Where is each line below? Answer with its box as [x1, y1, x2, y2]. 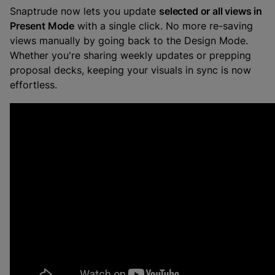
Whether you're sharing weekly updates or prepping [10, 49, 251, 61]
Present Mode [10, 20, 75, 32]
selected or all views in [159, 5, 263, 17]
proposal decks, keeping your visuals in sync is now [10, 64, 251, 76]
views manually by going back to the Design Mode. [10, 34, 248, 47]
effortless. [10, 79, 57, 91]
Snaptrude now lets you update [10, 5, 159, 17]
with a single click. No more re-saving [74, 20, 254, 32]
